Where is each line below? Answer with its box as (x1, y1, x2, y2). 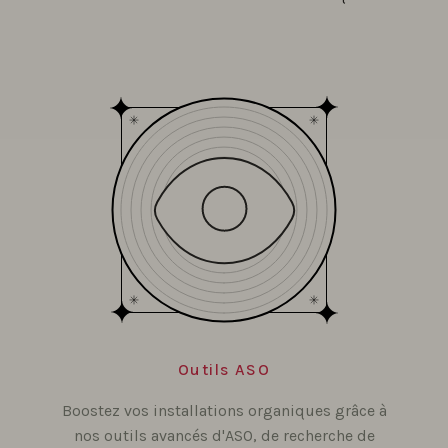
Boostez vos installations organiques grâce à (61, 400, 387, 420)
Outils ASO (178, 359, 270, 379)
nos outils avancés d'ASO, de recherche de (73, 425, 375, 445)
